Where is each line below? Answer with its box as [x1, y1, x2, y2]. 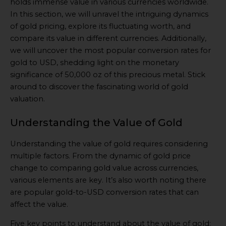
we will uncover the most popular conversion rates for [10, 46, 211, 55]
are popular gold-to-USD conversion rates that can [10, 187, 199, 197]
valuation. [10, 94, 45, 104]
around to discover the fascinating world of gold [10, 82, 188, 92]
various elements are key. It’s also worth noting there [10, 175, 206, 185]
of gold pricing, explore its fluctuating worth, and [10, 22, 191, 31]
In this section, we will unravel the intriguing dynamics [10, 10, 208, 19]
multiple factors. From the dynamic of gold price [10, 151, 191, 160]
